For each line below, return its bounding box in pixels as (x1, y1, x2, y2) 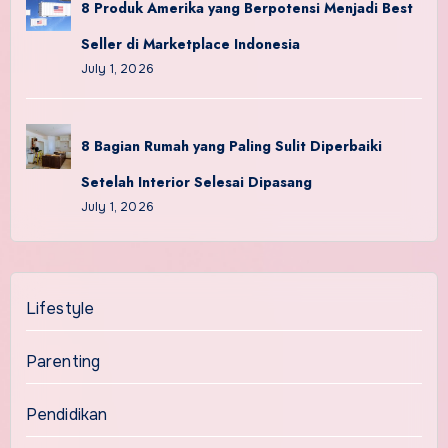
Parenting (25, 351, 101, 373)
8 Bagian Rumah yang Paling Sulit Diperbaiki (80, 136, 382, 157)
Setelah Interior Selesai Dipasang (80, 172, 312, 193)
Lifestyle (25, 298, 95, 320)
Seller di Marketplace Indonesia (80, 34, 300, 55)
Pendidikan (25, 404, 108, 426)
